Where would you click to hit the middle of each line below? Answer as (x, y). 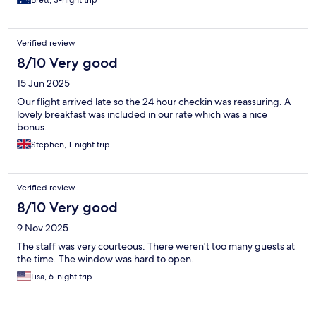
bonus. (32, 127)
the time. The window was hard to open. (105, 259)
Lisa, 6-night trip (62, 276)
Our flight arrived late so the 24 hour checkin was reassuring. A (154, 101)
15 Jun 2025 (43, 83)
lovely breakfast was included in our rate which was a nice (142, 114)
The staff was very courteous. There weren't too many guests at (156, 246)
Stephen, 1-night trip (71, 144)
